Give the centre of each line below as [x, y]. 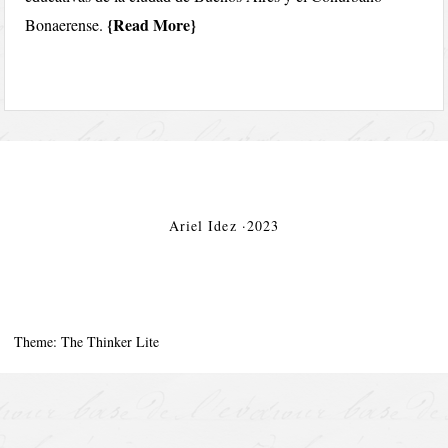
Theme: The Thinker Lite [87, 341]
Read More [152, 24]
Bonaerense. [66, 24]
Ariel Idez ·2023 [224, 225]
